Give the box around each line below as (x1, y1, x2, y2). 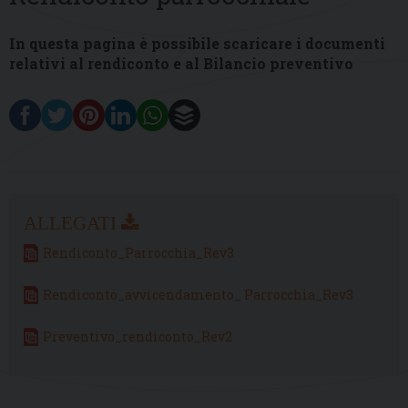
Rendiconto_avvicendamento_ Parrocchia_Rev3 (43, 285, 353, 303)
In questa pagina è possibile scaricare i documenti (9, 34, 385, 54)
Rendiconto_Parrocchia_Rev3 (43, 243, 234, 261)
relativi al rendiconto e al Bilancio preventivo (9, 54, 353, 74)
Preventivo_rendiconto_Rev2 (43, 327, 232, 345)
